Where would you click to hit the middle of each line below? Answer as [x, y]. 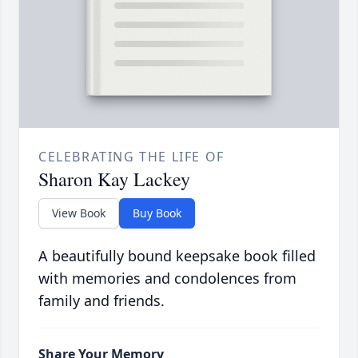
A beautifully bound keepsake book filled [177, 256]
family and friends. [101, 301]
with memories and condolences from [167, 278]
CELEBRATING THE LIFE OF [131, 157]
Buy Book [157, 213]
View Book [79, 213]
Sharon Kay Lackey [114, 179]
